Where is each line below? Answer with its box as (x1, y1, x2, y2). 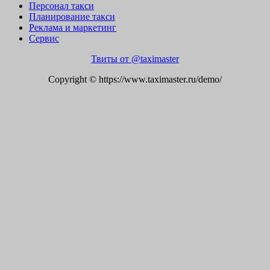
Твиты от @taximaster (91, 53, 179, 64)
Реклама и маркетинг (29, 22, 116, 33)
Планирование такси (29, 11, 115, 22)
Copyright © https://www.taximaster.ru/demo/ (48, 74, 222, 84)
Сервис (29, 33, 59, 43)
